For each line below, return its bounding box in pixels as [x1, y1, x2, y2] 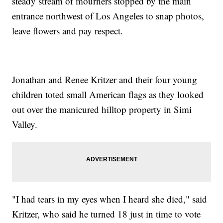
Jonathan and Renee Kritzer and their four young [12, 73, 198, 86]
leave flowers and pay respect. [12, 24, 123, 37]
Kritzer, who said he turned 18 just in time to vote [12, 208, 201, 221]
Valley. [12, 118, 38, 131]
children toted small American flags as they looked [12, 88, 204, 101]
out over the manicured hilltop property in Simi [12, 103, 192, 116]
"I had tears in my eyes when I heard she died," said [12, 193, 208, 206]
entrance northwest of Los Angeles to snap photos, [12, 9, 205, 22]
